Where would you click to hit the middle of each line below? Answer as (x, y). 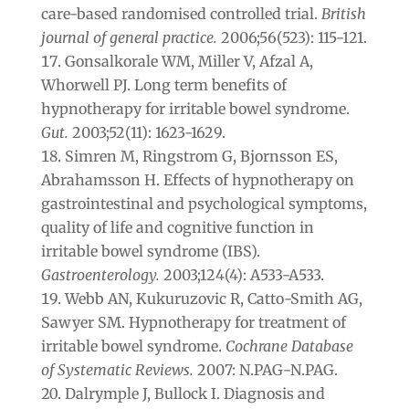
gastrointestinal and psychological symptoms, (204, 203)
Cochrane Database (289, 346)
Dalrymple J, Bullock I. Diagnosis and (194, 393)
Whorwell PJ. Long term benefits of (163, 84)
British (343, 13)
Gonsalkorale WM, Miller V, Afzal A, (189, 61)
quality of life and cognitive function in (177, 227)
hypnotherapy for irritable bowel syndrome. (195, 108)
